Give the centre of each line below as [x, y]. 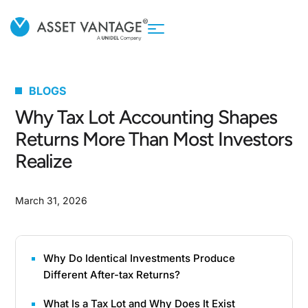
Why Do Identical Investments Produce [140, 258]
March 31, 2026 [52, 200]
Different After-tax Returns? [112, 275]
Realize [44, 161]
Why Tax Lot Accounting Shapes [146, 117]
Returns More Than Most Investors [154, 139]
